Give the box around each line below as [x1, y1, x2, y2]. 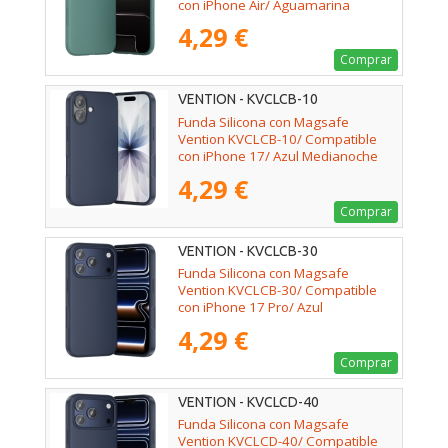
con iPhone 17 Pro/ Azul [178, 297, 323, 316]
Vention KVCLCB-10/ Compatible [178, 129, 377, 148]
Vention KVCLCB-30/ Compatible [178, 280, 377, 299]
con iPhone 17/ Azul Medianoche [178, 146, 378, 165]
